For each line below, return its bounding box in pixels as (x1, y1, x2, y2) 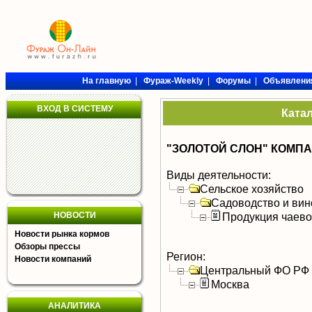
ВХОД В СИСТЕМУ (36, 104, 113, 114)
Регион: (166, 250, 205, 263)
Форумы (215, 76, 251, 86)
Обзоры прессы (15, 242, 80, 251)
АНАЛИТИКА (48, 301, 101, 311)
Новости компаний (15, 254, 91, 264)
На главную (81, 76, 131, 86)
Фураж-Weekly (143, 76, 203, 86)
